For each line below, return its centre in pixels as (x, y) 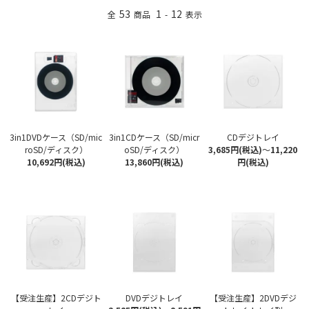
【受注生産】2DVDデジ (253, 298)
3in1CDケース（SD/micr (154, 137)
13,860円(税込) (154, 162)
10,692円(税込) (56, 162)
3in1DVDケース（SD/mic (56, 137)
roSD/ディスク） (56, 150)
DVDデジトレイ (154, 298)
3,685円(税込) (236, 150)
